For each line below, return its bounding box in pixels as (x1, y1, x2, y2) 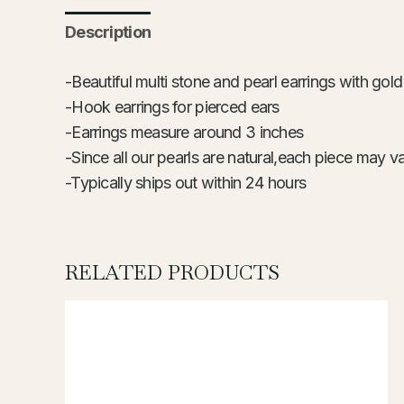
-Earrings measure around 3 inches (65, 123, 308, 142)
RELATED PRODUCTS (65, 260, 280, 287)
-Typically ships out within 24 (65, 173, 268, 193)
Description (65, 23, 151, 42)
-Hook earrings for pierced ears (65, 97, 280, 117)
